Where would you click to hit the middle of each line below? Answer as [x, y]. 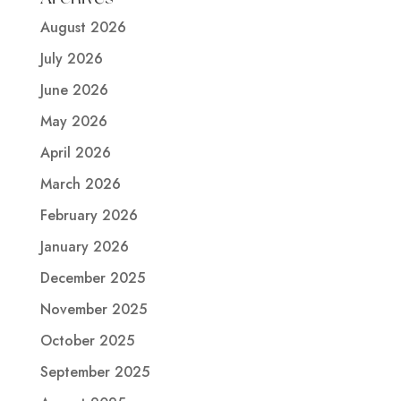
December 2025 [92, 277]
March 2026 [80, 183]
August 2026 [83, 27]
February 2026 [89, 215]
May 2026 [73, 121]
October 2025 [87, 340]
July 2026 [71, 58]
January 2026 [84, 246]
